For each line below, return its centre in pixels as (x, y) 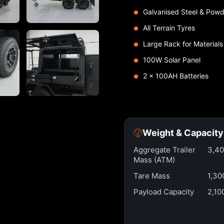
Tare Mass (152, 176)
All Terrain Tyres (169, 28)
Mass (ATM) (154, 160)
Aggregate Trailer (164, 150)
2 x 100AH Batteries (176, 76)
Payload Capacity (164, 192)
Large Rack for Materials (183, 44)
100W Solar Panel (172, 60)
